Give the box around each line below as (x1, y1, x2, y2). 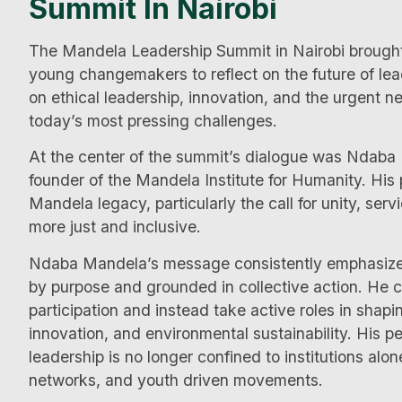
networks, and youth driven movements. (29, 370, 323, 389)
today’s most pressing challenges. (29, 111, 277, 130)
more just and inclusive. (29, 217, 201, 237)
